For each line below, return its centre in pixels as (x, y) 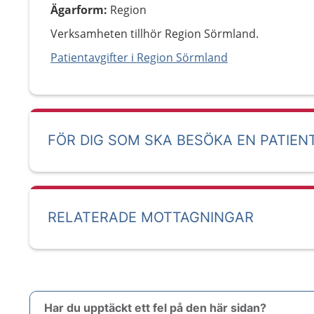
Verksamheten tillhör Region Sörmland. (155, 34)
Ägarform (77, 10)
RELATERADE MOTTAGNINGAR (151, 217)
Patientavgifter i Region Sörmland (139, 57)
